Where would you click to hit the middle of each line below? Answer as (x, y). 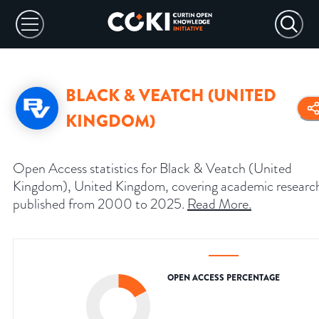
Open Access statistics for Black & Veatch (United (152, 168)
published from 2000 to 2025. (99, 204)
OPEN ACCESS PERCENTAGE (224, 278)
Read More (218, 204)
